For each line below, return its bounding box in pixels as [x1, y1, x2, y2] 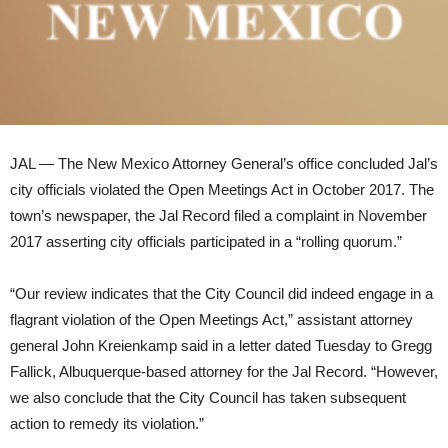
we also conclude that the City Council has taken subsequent [10, 388, 406, 406]
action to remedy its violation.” [10, 414, 204, 432]
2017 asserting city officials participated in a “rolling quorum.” [10, 232, 402, 250]
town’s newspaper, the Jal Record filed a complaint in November [10, 206, 427, 224]
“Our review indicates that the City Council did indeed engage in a [10, 284, 433, 302]
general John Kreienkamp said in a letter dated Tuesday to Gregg [10, 336, 432, 354]
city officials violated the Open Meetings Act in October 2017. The [10, 180, 434, 198]
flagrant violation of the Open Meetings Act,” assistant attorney [10, 310, 413, 328]
